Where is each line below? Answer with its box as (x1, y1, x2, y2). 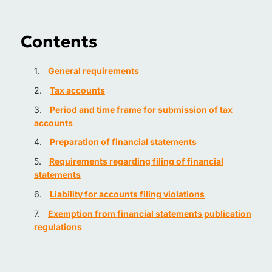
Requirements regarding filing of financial (49, 156, 223, 167)
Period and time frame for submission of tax (50, 104, 233, 115)
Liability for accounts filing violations (50, 188, 205, 199)
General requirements (48, 66, 139, 76)
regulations (34, 221, 82, 232)
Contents (21, 32, 97, 52)
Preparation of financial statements (50, 137, 197, 148)
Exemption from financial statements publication (48, 208, 251, 219)
